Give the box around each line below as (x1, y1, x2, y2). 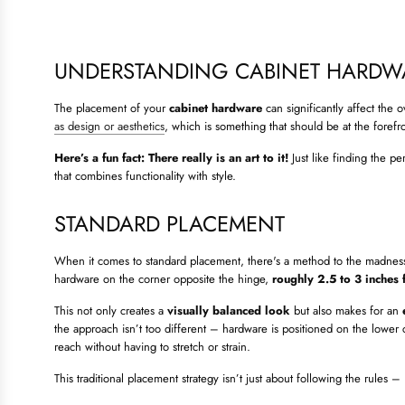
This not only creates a (54, 302, 167, 320)
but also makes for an (290, 302, 402, 320)
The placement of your (54, 99, 169, 118)
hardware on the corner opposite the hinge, (54, 270, 272, 288)
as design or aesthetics (54, 118, 165, 136)
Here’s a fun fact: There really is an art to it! (54, 149, 288, 167)
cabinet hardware (169, 99, 262, 118)
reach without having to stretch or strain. (54, 338, 250, 356)
